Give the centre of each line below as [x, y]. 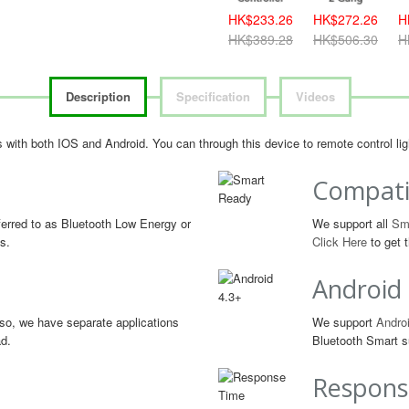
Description [98, 96]
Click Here [340, 241]
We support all [352, 223]
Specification [213, 96]
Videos [315, 96]
